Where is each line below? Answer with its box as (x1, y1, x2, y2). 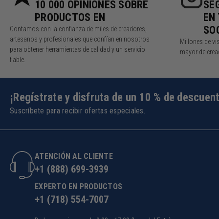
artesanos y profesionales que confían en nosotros (10, 35, 150, 44)
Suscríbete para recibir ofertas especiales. (10, 106, 145, 116)
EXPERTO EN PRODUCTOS (35, 182, 122, 192)
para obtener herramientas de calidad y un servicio (10, 45, 145, 54)
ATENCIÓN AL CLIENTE (35, 152, 113, 161)
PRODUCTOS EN (35, 11, 105, 24)
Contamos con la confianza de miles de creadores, (10, 25, 147, 33)
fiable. (10, 56, 25, 64)
